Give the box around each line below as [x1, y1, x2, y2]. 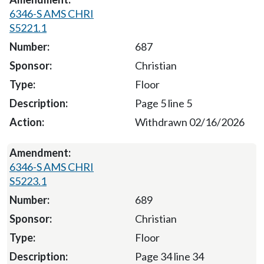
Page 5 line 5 [134, 96, 192, 110]
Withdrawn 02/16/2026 [135, 115, 245, 128]
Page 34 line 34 [134, 249, 204, 263]
